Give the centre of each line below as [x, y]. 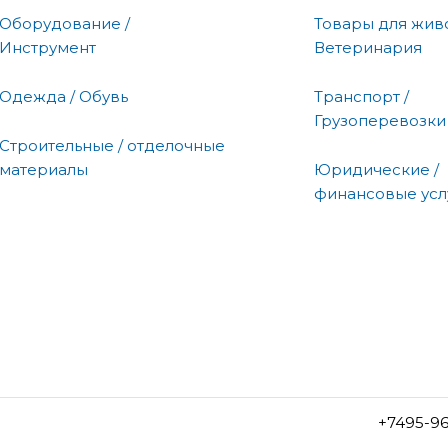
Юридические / [376, 169]
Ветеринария [368, 47]
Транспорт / [361, 96]
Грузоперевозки [380, 120]
